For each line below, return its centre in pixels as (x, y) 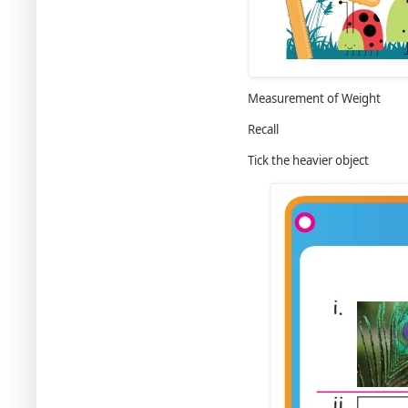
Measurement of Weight (314, 99)
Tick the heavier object (308, 161)
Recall (263, 130)
